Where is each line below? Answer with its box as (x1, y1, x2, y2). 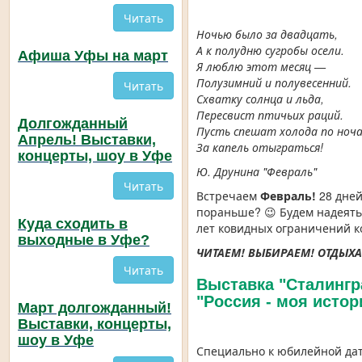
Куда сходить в (18, 216, 128, 233)
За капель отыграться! (196, 139, 324, 156)
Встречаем (196, 187, 261, 204)
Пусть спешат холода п (196, 123, 328, 140)
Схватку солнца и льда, (196, 90, 325, 107)
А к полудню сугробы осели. (196, 42, 345, 59)
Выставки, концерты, (18, 316, 171, 333)
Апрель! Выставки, (18, 132, 156, 149)
